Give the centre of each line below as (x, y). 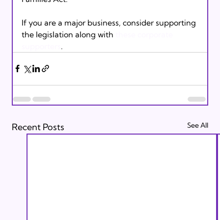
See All (198, 125)
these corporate (145, 34)
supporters (41, 46)
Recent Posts (38, 127)
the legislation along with (68, 34)
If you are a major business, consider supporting (110, 22)
